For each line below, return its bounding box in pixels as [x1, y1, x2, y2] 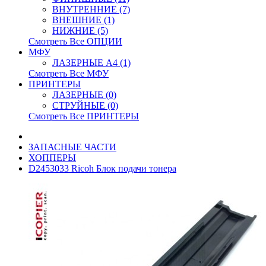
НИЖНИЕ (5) [52, 26, 108, 36]
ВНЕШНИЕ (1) [52, 15, 115, 25]
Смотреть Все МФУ [28, 68, 109, 78]
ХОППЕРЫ [28, 153, 76, 163]
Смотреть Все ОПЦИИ [28, 36, 122, 46]
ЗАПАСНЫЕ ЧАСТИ [28, 142, 116, 152]
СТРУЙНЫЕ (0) [52, 100, 118, 110]
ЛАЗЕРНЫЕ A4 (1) [52, 58, 131, 68]
